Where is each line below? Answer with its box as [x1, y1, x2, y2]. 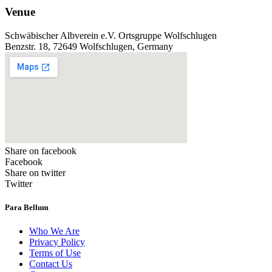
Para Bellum [5, 203, 49, 212]
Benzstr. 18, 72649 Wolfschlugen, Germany [5, 41, 173, 52]
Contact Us [29, 259, 72, 270]
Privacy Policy [29, 237, 85, 248]
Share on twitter [5, 168, 66, 178]
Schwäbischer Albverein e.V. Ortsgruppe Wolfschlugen [5, 30, 217, 41]
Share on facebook [5, 146, 76, 157]
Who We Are [29, 226, 80, 237]
